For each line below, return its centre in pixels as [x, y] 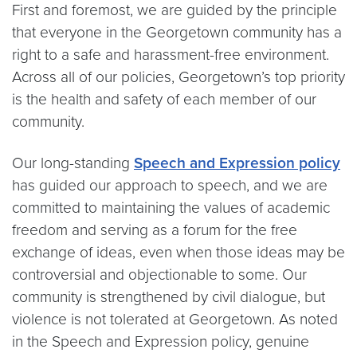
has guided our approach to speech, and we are [170, 185]
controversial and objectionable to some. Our [159, 275]
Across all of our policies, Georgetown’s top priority [178, 77]
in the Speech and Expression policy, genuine [161, 341]
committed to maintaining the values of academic [171, 208]
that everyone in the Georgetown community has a [177, 32]
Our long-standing [73, 163]
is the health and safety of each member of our [164, 99]
